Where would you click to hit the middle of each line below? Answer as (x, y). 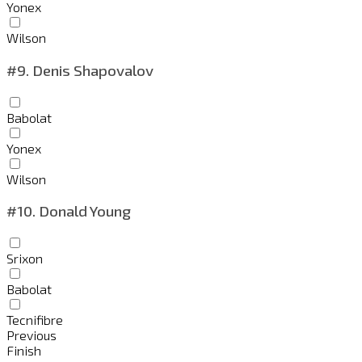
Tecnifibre (35, 319)
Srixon (25, 258)
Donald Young (83, 211)
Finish (24, 350)
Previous (32, 335)
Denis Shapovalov (91, 69)
